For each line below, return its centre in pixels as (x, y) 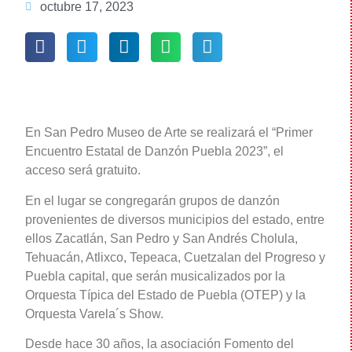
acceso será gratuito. (83, 170)
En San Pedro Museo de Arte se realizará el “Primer (169, 133)
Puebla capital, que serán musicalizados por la (155, 276)
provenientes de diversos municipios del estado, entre (175, 219)
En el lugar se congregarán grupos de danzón (152, 200)
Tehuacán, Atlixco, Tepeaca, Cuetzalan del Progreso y (175, 257)
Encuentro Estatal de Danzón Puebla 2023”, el (154, 152)
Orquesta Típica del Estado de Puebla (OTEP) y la (165, 295)
